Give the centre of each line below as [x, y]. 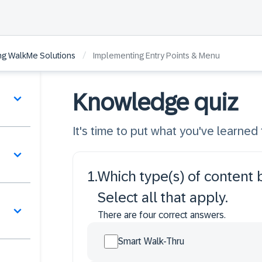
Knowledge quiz [156, 102]
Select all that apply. [163, 197]
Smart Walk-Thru [151, 241]
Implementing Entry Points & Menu [156, 56]
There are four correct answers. [162, 215]
